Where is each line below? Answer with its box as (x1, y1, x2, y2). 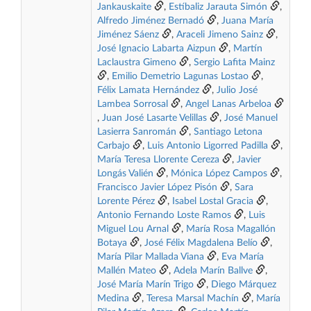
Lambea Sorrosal (97, 99, 168, 109)
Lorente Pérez (97, 196, 155, 206)
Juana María (221, 16, 274, 26)
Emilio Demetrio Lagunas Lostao (112, 72, 249, 81)
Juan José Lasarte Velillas (102, 113, 207, 123)
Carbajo (97, 141, 130, 151)
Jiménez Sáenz (97, 30, 159, 40)
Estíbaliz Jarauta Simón (169, 2, 267, 12)
